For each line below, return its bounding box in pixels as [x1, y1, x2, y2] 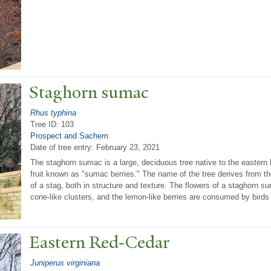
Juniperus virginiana [30, 258, 100, 267]
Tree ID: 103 [30, 119, 74, 129]
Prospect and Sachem [30, 131, 108, 140]
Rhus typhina [30, 108, 76, 117]
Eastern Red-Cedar [29, 231, 169, 254]
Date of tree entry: [30, 142, 96, 152]
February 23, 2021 [96, 142, 160, 152]
